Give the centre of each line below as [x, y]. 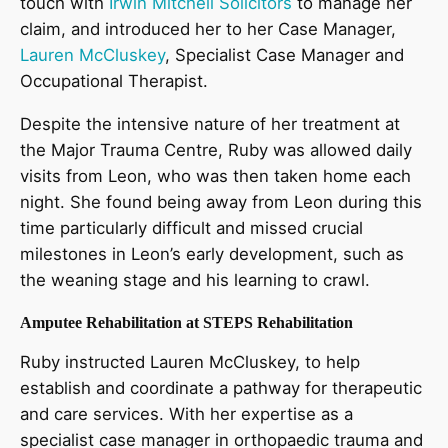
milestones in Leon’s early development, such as [212, 254]
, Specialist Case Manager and [284, 55]
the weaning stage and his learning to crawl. [200, 280]
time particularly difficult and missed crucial [191, 228]
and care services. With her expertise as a [186, 414]
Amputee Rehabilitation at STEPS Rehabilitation [186, 323]
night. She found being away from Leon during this [221, 202]
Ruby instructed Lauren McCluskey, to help [190, 362]
